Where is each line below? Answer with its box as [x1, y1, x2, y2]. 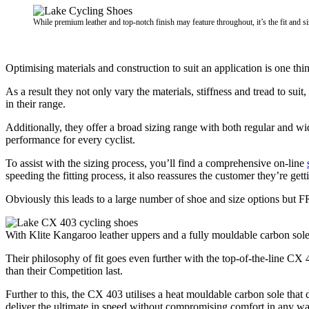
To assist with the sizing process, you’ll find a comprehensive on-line [6, 157, 307, 169]
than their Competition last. [6, 264, 123, 277]
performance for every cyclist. [6, 133, 135, 146]
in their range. [6, 97, 66, 110]
